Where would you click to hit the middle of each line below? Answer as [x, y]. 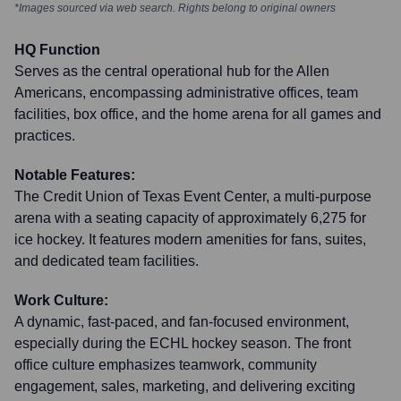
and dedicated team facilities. [107, 261]
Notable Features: [75, 175]
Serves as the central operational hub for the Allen [172, 71]
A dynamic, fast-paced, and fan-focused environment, [182, 322]
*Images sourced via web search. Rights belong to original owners [175, 8]
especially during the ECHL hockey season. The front [183, 343]
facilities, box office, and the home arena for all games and [198, 114]
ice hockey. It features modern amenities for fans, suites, [190, 239]
